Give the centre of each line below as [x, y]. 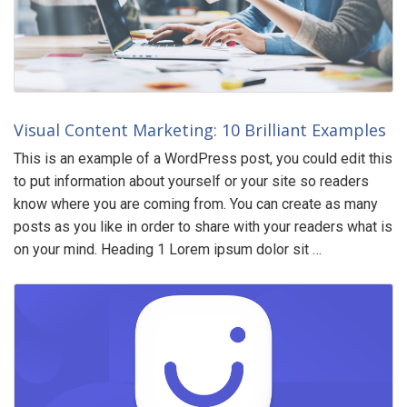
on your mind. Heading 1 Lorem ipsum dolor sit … [168, 249]
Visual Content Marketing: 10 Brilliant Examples [200, 129]
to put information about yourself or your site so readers [191, 181]
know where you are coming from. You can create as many [196, 203]
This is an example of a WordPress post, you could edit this [203, 158]
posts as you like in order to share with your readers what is [203, 226]
